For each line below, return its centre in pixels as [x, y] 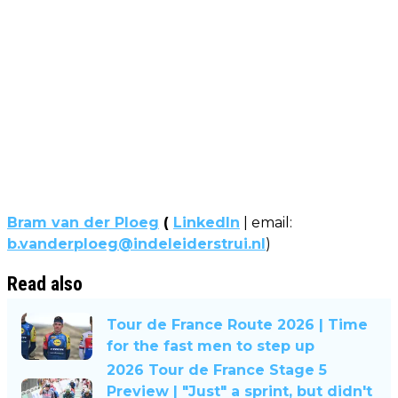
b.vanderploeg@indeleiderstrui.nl [136, 243]
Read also [45, 283]
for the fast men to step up [211, 346]
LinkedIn [207, 222]
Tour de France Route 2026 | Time [237, 325]
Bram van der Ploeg [83, 222]
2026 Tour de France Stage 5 [217, 370]
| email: [266, 222]
